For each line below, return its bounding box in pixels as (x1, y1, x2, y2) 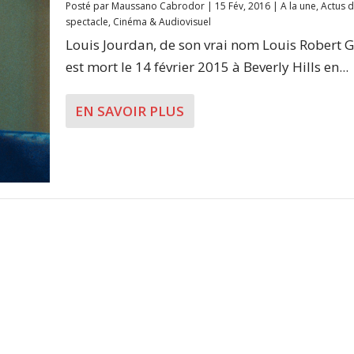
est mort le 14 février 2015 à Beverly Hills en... (65, 58, 348, 76)
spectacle (65, 15, 108, 28)
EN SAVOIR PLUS (74, 102, 184, 120)
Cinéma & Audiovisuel (112, 15, 211, 28)
